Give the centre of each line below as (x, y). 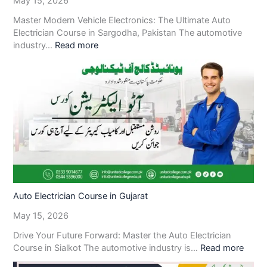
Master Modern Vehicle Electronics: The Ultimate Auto (122, 20)
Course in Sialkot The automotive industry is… (107, 248)
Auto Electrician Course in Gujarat (81, 196)
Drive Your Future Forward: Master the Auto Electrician (122, 235)
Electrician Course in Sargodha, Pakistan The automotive (128, 32)
